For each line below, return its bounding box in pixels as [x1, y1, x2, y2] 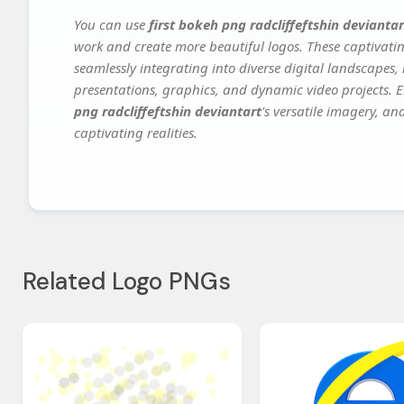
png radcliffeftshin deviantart [74, 102, 262, 121]
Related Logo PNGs [23, 266, 231, 298]
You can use [74, 15, 149, 34]
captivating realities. [74, 124, 197, 142]
